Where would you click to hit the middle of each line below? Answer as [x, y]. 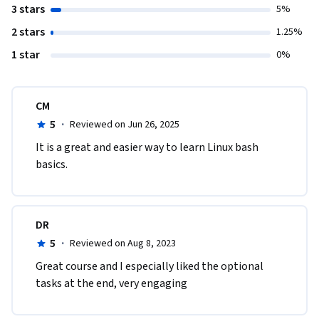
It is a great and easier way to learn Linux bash [147, 148]
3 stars [28, 10]
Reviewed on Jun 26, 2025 [124, 125]
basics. [52, 165]
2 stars [28, 32]
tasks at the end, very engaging [111, 284]
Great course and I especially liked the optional [150, 267]
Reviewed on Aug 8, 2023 [122, 244]
